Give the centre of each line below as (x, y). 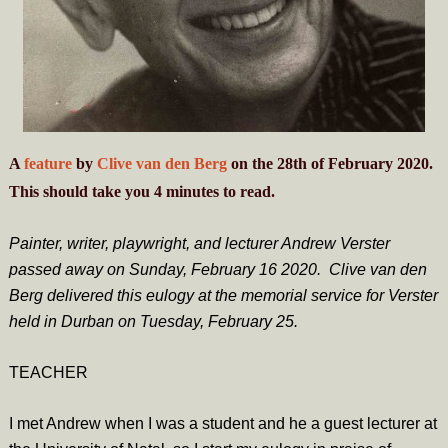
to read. (246, 191)
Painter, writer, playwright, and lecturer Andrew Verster (199, 243)
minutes (192, 191)
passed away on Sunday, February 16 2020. (168, 269)
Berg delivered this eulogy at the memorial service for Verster (223, 295)
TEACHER (48, 372)
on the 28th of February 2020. (329, 163)
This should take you (81, 191)
